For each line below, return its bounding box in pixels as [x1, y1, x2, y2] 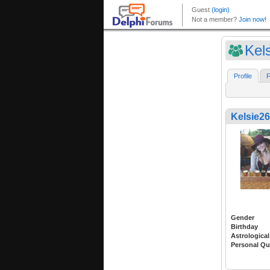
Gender [231, 214, 254, 222]
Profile [234, 72, 252, 80]
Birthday [231, 223, 258, 231]
